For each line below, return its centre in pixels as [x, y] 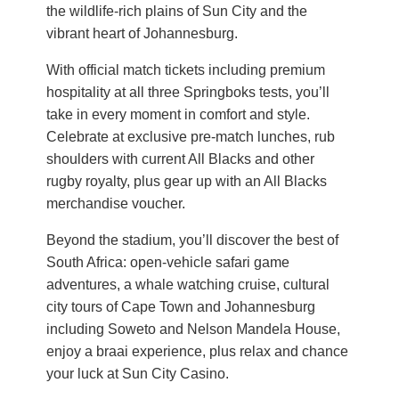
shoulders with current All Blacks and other [180, 159]
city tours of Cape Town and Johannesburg [181, 307]
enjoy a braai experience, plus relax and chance [197, 351]
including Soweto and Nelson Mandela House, [193, 329]
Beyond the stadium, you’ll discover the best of [192, 240]
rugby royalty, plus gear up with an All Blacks [187, 181]
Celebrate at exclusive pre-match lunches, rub [191, 137]
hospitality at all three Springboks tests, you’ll [188, 92]
